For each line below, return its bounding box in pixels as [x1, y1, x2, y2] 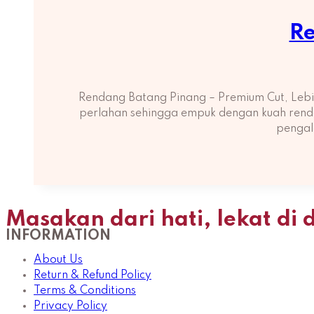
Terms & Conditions [34, 285, 136, 296]
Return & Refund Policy [34, 269, 151, 281]
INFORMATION [6, 228, 111, 243]
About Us [34, 254, 83, 266]
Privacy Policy [34, 300, 107, 312]
